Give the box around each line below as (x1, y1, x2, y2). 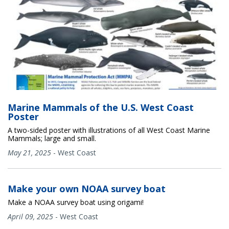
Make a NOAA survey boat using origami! (8, 197, 144, 207)
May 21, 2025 (8, 147, 51, 157)
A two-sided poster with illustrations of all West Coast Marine (8, 125, 210, 135)
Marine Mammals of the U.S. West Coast (8, 101, 194, 113)
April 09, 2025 (8, 211, 53, 221)
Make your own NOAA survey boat (8, 182, 166, 195)
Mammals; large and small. (8, 133, 96, 143)
